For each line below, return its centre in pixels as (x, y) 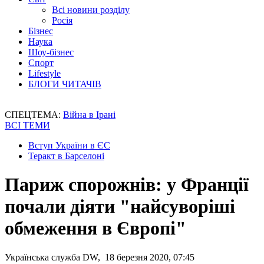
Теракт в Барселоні (66, 156)
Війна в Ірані (89, 115)
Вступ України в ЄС (69, 145)
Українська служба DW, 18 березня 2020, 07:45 (100, 257)
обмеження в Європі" (95, 228)
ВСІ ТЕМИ (27, 125)
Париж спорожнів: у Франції (127, 185)
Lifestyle (44, 73)
